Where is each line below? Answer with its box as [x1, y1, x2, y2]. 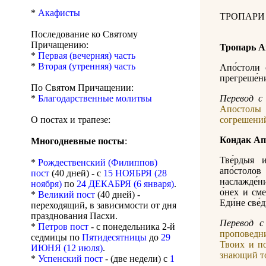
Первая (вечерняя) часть [38, 50, 135, 61]
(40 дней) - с [49, 168, 103, 179]
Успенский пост [38, 254, 103, 264]
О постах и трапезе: [31, 115, 110, 125]
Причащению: [31, 40, 88, 50]
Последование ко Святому [31, 29, 138, 40]
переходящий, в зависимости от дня [31, 200, 176, 211]
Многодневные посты [31, 136, 125, 147]
